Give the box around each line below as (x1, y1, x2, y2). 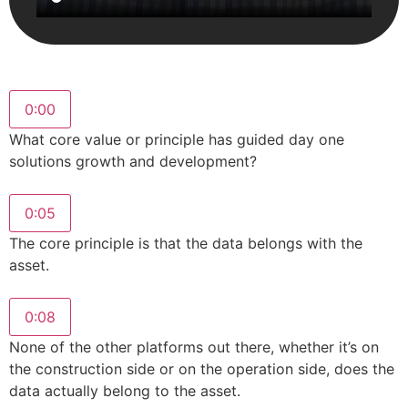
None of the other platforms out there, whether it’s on (9, 338, 379, 357)
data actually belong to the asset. (9, 382, 240, 401)
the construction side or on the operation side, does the (9, 360, 394, 379)
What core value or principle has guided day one (9, 130, 344, 149)
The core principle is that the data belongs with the (9, 234, 362, 253)
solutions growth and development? (9, 152, 257, 171)
